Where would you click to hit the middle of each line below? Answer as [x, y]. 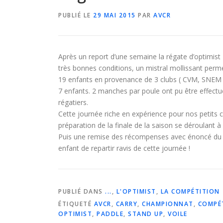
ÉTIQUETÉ [76, 204]
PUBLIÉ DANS [82, 192]
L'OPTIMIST [136, 192]
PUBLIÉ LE [76, 15]
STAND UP [146, 214]
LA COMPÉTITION [190, 192]
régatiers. [74, 103]
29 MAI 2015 [114, 15]
